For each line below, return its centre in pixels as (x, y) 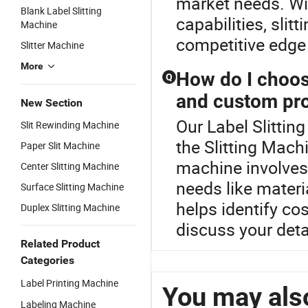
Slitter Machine (52, 45)
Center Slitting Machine (70, 166)
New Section (52, 103)
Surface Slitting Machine (72, 187)
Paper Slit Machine (60, 145)
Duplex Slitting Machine (70, 207)
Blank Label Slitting (61, 11)
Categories (47, 260)
